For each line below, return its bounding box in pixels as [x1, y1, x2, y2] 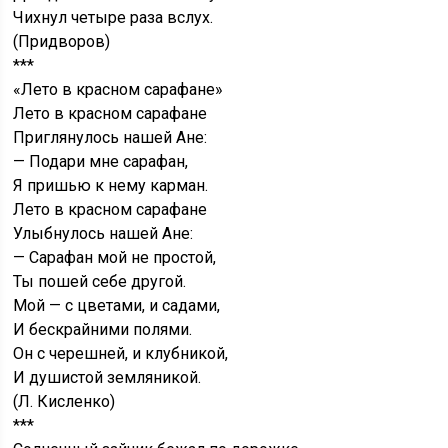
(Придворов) [13, 32, 111, 52]
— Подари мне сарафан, [13, 152, 189, 172]
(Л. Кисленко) [13, 392, 116, 412]
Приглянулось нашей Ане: [13, 128, 208, 148]
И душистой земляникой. [13, 368, 202, 388]
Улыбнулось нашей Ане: [13, 224, 194, 244]
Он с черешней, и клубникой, [13, 344, 229, 364]
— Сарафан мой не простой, [13, 248, 217, 268]
